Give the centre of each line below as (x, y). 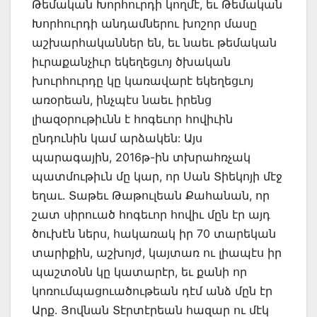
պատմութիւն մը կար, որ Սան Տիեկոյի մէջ (157, 177)
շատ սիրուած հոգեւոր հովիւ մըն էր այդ (151, 215)
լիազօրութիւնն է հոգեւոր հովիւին (132, 119)
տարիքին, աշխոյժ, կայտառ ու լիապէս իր (157, 253)
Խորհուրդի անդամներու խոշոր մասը (144, 24)
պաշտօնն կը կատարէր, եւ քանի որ (139, 272)
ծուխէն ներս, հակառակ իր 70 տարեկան (154, 234)
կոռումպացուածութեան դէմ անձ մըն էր (152, 291)
